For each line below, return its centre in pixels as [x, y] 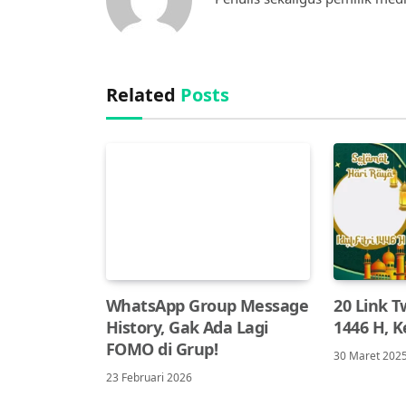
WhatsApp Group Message [208, 305]
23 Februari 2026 [149, 377]
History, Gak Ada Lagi [187, 327]
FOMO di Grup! [162, 348]
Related [143, 95]
